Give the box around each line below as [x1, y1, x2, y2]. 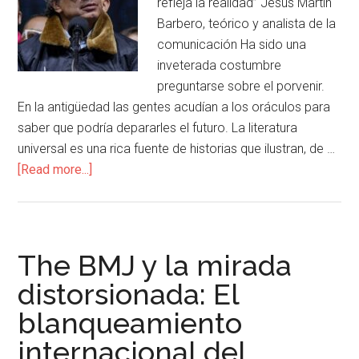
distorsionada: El [18, 277, 240, 311]
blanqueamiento [18, 306, 243, 340]
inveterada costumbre [157, 58, 282, 73]
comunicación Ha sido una [157, 37, 307, 52]
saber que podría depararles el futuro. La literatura [18, 120, 298, 135]
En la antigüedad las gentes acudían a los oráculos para [18, 99, 331, 115]
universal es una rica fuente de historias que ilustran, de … [18, 141, 336, 156]
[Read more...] [18, 162, 93, 177]
